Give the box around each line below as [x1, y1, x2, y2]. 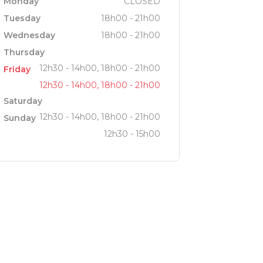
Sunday [3, 112, 36, 123]
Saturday [3, 95, 42, 106]
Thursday [3, 46, 45, 58]
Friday [3, 63, 31, 75]
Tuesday [3, 12, 41, 23]
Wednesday [3, 29, 55, 41]
